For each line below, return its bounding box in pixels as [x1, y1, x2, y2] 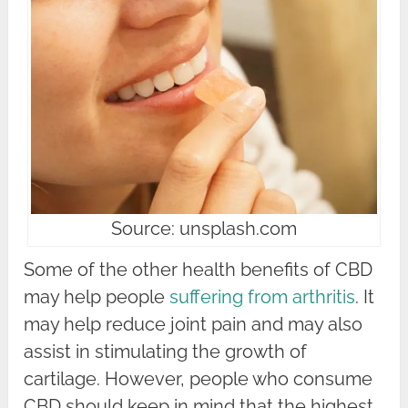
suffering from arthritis [169, 286, 356, 309]
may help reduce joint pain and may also [24, 313, 363, 336]
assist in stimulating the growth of [24, 341, 308, 363]
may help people [24, 286, 170, 309]
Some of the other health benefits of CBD [24, 259, 373, 281]
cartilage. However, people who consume [24, 368, 373, 391]
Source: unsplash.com [110, 218, 297, 240]
